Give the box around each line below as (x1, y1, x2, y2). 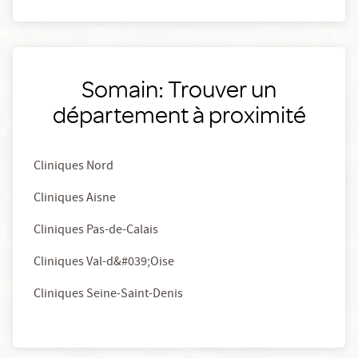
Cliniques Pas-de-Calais (34, 221, 158, 241)
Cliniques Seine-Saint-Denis (34, 285, 183, 304)
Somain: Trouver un (82, 74, 276, 103)
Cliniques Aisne (34, 189, 116, 209)
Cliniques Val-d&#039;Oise (34, 253, 174, 272)
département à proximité (52, 99, 306, 129)
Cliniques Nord (34, 157, 113, 177)
